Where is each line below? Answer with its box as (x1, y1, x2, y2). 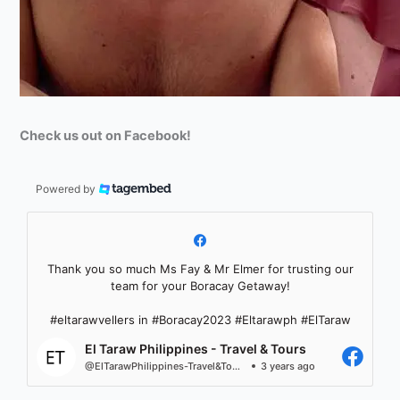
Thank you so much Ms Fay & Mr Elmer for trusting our (46, 261, 354, 276)
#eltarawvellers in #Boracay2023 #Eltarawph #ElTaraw (49, 312, 351, 327)
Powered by (36, 182, 96, 196)
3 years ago (260, 360, 315, 373)
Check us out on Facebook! (20, 127, 192, 144)
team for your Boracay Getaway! (110, 278, 290, 293)
